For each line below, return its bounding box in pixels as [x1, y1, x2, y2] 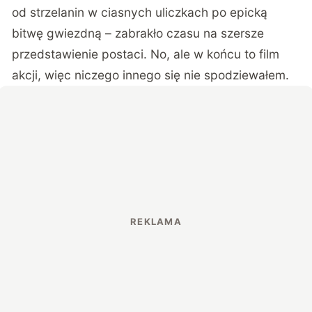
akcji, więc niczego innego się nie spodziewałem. [12, 68, 290, 83]
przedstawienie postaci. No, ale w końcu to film [12, 47, 280, 62]
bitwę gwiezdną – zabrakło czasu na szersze [12, 26, 265, 41]
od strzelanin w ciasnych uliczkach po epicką [12, 5, 268, 20]
